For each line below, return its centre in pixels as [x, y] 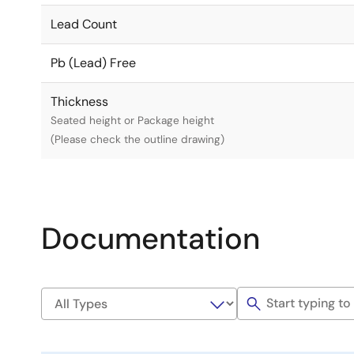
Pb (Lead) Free [93, 63]
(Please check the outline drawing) [137, 139]
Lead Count [84, 24]
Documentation [151, 239]
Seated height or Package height [132, 121]
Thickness [79, 102]
